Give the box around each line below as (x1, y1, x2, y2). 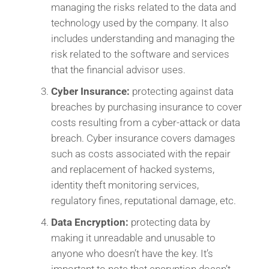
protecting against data (129, 85, 234, 97)
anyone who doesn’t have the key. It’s (50, 247, 213, 259)
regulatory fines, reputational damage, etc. (50, 195, 236, 207)
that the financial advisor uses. (50, 64, 186, 76)
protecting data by (128, 216, 210, 228)
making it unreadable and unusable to (50, 232, 216, 244)
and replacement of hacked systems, (50, 163, 214, 175)
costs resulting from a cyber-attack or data (50, 116, 240, 128)
